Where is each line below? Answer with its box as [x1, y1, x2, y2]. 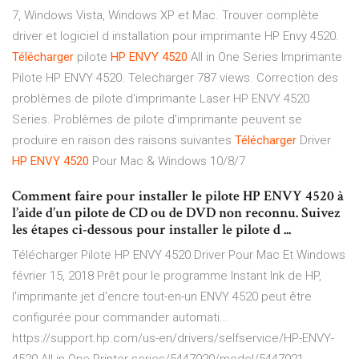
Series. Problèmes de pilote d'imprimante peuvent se [12, 112, 302, 127]
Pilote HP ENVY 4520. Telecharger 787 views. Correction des [12, 71, 338, 86]
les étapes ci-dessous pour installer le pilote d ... [12, 220, 291, 240]
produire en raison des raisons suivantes [12, 133, 235, 148]
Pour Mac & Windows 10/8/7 [89, 154, 245, 169]
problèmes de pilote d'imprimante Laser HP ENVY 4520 [12, 91, 309, 107]
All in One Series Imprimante [188, 50, 342, 65]
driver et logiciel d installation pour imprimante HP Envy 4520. [12, 29, 339, 44]
